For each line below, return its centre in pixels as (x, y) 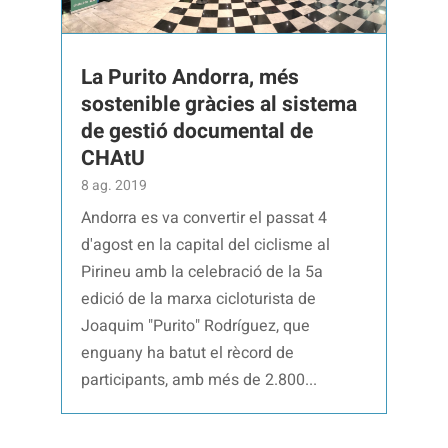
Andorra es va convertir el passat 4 (204, 217)
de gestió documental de (197, 131)
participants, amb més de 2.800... (199, 379)
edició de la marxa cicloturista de (199, 298)
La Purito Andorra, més (190, 77)
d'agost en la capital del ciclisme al (206, 244)
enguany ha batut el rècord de (188, 352)
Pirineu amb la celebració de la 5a (202, 271)
